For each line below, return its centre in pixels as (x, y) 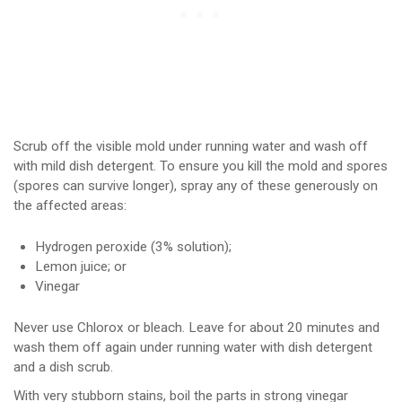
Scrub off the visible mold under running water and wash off (191, 146)
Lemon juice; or (81, 266)
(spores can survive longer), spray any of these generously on (196, 185)
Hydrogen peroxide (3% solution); (133, 246)
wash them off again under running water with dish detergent (193, 347)
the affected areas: (70, 205)
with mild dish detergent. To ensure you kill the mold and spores (201, 166)
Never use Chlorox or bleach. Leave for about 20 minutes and (197, 327)
